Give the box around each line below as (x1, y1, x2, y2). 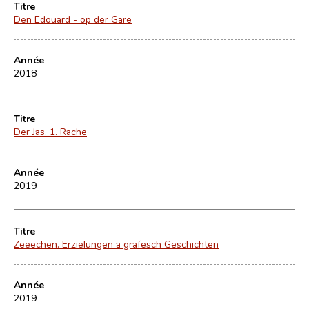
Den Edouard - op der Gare (14, 12, 132, 26)
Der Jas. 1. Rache (14, 125, 87, 138)
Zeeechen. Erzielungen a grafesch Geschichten (14, 237, 219, 250)
